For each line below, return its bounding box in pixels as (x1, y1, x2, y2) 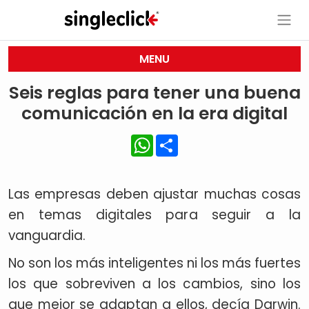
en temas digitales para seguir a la (8, 206, 301, 224)
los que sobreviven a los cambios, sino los (8, 275, 301, 293)
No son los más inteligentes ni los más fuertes (8, 254, 301, 272)
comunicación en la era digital (21, 101, 288, 126)
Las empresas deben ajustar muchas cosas (8, 185, 301, 203)
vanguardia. (8, 226, 86, 245)
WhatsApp (153, 132, 211, 148)
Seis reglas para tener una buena (8, 81, 301, 105)
